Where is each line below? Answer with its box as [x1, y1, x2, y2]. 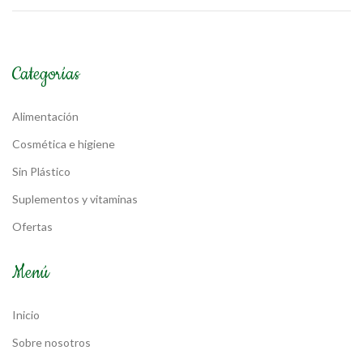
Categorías [12, 62, 79, 86]
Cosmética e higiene [12, 136, 115, 151]
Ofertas [12, 219, 53, 233]
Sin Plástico [12, 164, 70, 178]
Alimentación [12, 109, 79, 123]
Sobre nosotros [12, 335, 91, 349]
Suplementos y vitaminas [12, 191, 138, 206]
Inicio [12, 307, 40, 322]
